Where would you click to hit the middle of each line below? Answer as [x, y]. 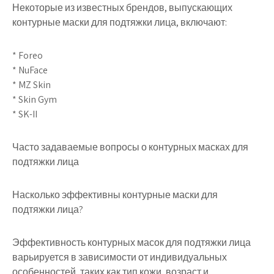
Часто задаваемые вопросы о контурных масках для [130, 147]
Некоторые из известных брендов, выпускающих [122, 8]
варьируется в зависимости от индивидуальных [120, 257]
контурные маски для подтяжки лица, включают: [120, 22]
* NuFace [30, 70]
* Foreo [28, 55]
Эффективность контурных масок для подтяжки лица [131, 243]
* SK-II [25, 114]
